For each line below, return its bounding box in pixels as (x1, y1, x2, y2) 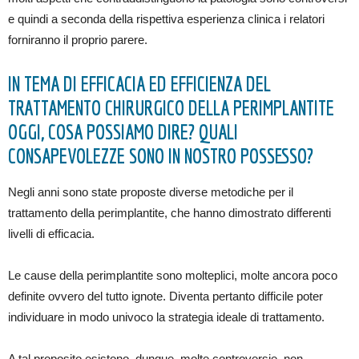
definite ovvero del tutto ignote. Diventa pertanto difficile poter (8, 289, 323, 304)
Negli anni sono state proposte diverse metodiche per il (8, 185, 293, 200)
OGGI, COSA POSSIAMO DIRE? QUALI (8, 120, 238, 144)
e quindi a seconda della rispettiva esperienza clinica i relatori (8, 12, 325, 26)
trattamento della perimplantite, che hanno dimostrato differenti (8, 206, 331, 220)
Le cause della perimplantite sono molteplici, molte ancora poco (8, 268, 337, 283)
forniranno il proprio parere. (8, 33, 147, 47)
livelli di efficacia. (8, 227, 95, 241)
